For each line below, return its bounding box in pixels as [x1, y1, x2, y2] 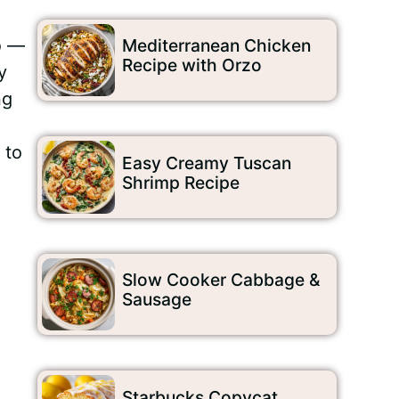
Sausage [121, 289, 191, 311]
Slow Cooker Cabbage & [121, 269, 320, 291]
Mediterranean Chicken [121, 35, 311, 57]
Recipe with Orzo [121, 54, 262, 77]
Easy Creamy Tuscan [121, 151, 291, 174]
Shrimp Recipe [121, 171, 240, 193]
